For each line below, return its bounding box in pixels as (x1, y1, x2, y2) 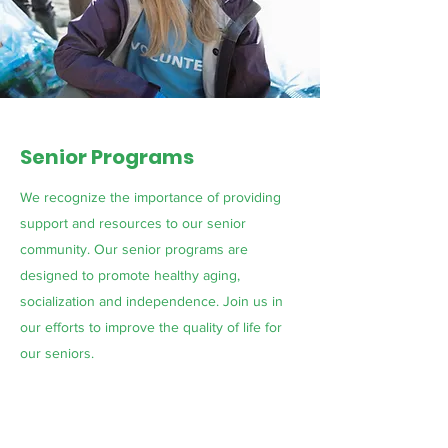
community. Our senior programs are (20, 241, 248, 257)
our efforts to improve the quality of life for (20, 319, 282, 335)
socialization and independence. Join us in (20, 293, 283, 309)
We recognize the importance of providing (20, 189, 281, 205)
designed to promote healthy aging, (20, 267, 240, 283)
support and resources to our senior (20, 215, 246, 231)
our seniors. (20, 345, 94, 361)
